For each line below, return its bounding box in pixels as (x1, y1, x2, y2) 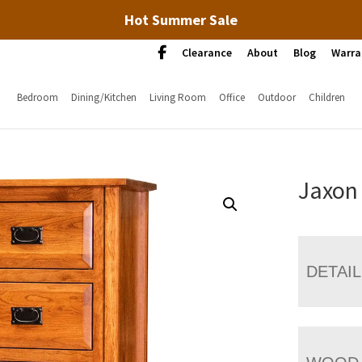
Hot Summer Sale (124, 11, 238, 29)
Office (218, 90, 245, 104)
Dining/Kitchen (70, 90, 137, 104)
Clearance (182, 45, 232, 60)
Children (308, 90, 345, 104)
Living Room (149, 90, 206, 104)
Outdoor (257, 90, 296, 104)
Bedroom (16, 90, 58, 104)
